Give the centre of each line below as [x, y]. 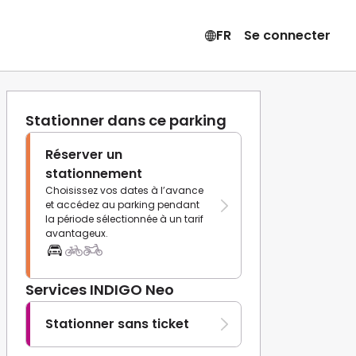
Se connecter [287, 35]
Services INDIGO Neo [100, 290]
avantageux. [77, 233]
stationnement [94, 174]
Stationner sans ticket [117, 324]
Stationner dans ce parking [126, 120]
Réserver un [84, 155]
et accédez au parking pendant [122, 205]
